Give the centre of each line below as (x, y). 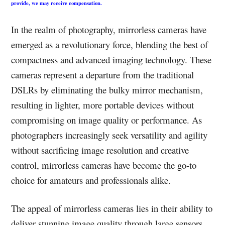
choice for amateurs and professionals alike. (91, 180)
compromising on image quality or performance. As (107, 120)
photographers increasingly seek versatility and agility (109, 135)
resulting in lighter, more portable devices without (103, 105)
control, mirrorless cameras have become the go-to (104, 165)
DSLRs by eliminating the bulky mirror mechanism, (107, 90)
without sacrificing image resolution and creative (100, 150)
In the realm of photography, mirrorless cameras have (109, 29)
